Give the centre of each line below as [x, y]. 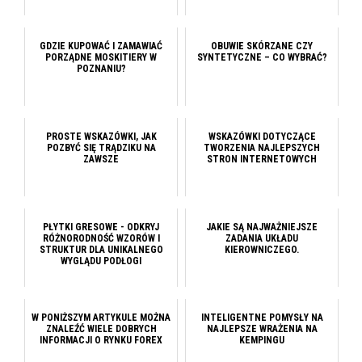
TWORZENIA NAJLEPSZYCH [262, 148]
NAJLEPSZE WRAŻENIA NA [262, 329]
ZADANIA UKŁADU [262, 239]
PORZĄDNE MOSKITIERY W [101, 58]
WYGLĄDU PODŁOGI [101, 261]
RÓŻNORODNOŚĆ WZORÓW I [101, 239]
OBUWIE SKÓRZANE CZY [262, 46]
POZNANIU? [101, 69]
